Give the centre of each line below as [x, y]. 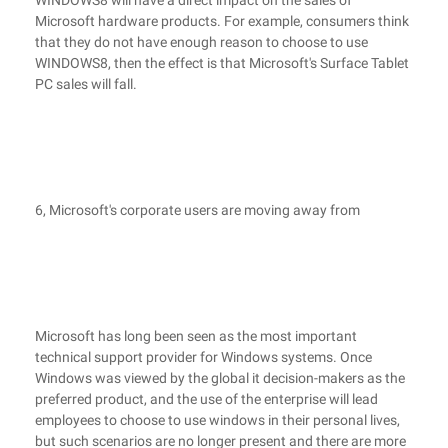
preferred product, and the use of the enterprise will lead [206, 399]
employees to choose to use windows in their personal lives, [217, 420]
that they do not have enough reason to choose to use [201, 42]
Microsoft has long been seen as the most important [196, 336]
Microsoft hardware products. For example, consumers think [222, 21]
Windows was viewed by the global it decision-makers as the [220, 378]
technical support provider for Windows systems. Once [203, 357]
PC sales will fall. [86, 84]
